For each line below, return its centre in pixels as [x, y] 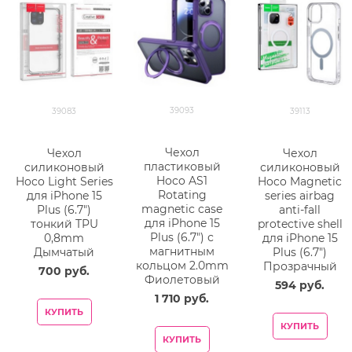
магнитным [182, 251]
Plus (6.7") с [182, 237]
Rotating [182, 194]
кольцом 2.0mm [182, 265]
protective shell [300, 224]
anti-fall [300, 209]
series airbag [300, 195]
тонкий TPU [64, 224]
